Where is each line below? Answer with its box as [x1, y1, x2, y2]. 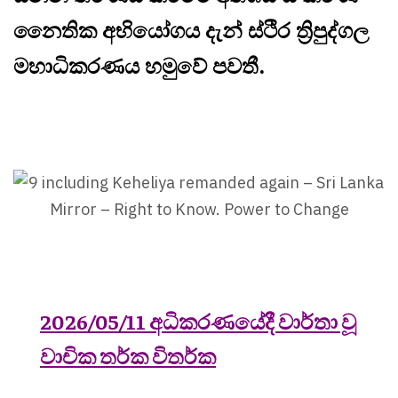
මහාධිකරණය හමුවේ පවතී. [13, 51, 265, 80]
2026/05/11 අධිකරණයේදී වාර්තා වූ [40, 307, 356, 335]
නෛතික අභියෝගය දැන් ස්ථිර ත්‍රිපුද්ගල [13, 15, 369, 44]
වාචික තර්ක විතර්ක [40, 342, 216, 370]
